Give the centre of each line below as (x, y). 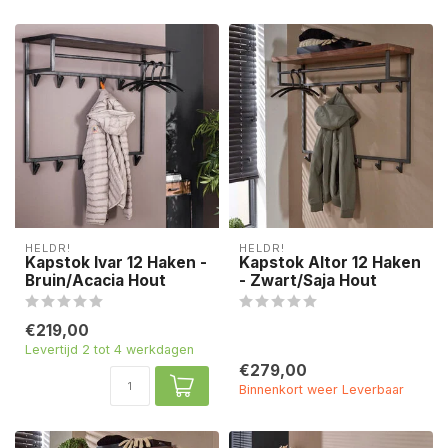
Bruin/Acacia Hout (95, 281)
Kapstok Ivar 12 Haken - (116, 263)
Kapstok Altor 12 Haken (330, 263)
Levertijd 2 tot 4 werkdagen (109, 350)
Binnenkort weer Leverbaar (321, 390)
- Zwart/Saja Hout (308, 281)
